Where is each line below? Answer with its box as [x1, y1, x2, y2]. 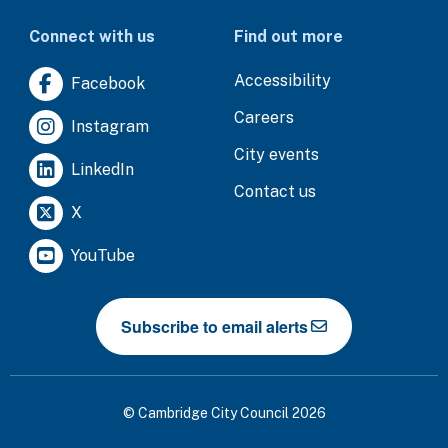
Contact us [234, 181, 316, 201]
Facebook [70, 73, 145, 93]
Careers [234, 107, 294, 127]
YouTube [70, 245, 135, 265]
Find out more [234, 26, 343, 46]
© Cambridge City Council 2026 [122, 404, 326, 421]
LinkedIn [70, 159, 134, 179]
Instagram [70, 116, 149, 136]
